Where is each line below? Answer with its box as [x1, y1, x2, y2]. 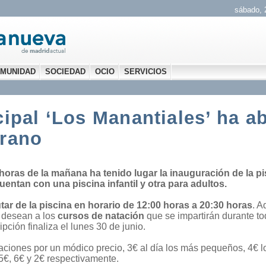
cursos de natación [58, 211, 144, 221]
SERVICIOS [124, 67, 167, 76]
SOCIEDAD [45, 67, 85, 76]
